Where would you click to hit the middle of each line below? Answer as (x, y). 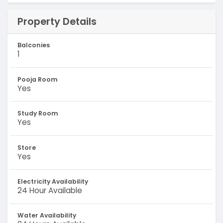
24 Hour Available (50, 190)
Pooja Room (37, 79)
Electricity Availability (53, 181)
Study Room (38, 113)
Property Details (57, 22)
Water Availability (47, 216)
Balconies (33, 45)
